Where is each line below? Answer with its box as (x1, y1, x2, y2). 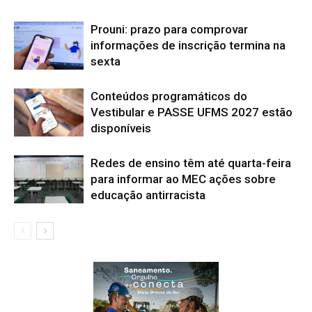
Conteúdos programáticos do (91, 88, 247, 103)
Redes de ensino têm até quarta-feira (91, 155, 291, 170)
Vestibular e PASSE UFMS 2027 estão (91, 104, 292, 119)
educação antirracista (91, 187, 205, 202)
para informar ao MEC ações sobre (91, 171, 276, 186)
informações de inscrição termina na (91, 38, 286, 52)
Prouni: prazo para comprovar (91, 22, 248, 36)
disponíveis (91, 120, 151, 135)
